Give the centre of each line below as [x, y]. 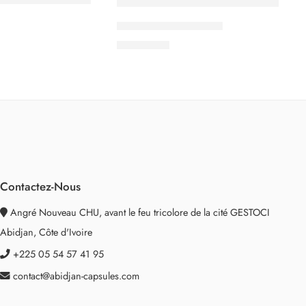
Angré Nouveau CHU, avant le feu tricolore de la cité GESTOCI [138, 212]
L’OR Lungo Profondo [170, 26]
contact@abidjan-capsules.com [76, 276]
